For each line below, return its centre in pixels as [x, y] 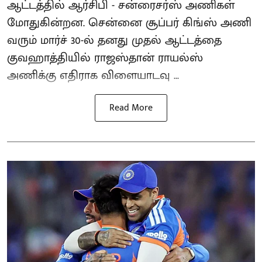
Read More [131, 108]
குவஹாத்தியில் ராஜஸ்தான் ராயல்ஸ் [105, 58]
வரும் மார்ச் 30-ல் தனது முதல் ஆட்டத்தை [114, 40]
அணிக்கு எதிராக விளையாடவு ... [93, 75]
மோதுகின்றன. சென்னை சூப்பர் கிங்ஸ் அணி [129, 23]
